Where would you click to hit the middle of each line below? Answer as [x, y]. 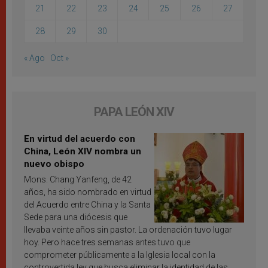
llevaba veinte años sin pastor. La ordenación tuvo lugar [128, 230]
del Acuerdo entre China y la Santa [87, 205]
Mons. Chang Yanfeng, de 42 [78, 180]
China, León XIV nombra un [83, 152]
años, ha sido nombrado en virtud [88, 192]
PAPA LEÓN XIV [134, 112]
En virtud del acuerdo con [80, 139]
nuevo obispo [54, 164]
